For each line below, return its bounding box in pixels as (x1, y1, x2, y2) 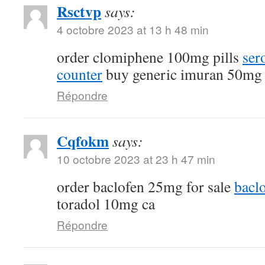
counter (57, 63, 102, 84)
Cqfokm (57, 129, 109, 152)
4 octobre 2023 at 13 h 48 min (57, 21, 209, 37)
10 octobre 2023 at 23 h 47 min (57, 150, 215, 167)
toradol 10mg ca (57, 193, 155, 214)
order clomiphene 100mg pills (57, 46, 243, 67)
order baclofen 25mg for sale (57, 176, 234, 196)
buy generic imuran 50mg (102, 63, 262, 84)
